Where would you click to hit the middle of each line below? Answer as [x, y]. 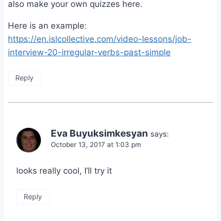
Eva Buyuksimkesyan [99, 134]
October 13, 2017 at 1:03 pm [96, 145]
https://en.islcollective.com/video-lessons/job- [100, 39]
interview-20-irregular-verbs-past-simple [89, 52]
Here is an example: [47, 25]
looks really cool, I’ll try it [64, 171]
